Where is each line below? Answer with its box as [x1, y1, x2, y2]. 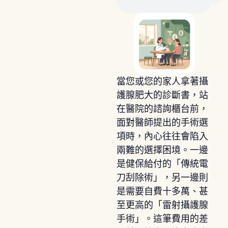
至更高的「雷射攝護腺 [116, 199, 208, 210]
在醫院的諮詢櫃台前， [116, 103, 208, 114]
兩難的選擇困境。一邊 [116, 145, 208, 155]
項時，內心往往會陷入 [116, 131, 208, 141]
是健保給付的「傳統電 [116, 158, 208, 169]
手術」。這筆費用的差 [116, 213, 208, 224]
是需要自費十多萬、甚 [116, 186, 208, 196]
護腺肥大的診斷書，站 [116, 90, 208, 100]
